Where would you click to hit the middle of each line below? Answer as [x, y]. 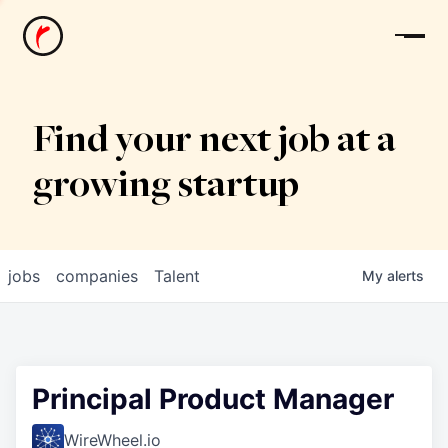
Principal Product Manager [213, 399]
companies [97, 276]
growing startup [165, 187]
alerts [405, 275]
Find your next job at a [214, 142]
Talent [177, 276]
